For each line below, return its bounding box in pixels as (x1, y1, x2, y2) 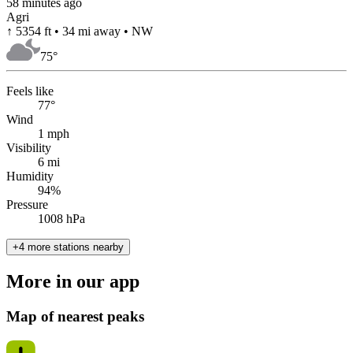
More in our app (6, 271, 139, 292)
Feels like (6, 84, 54, 98)
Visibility (6, 141, 51, 155)
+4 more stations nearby (13, 241, 124, 254)
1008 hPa (38, 212, 85, 226)
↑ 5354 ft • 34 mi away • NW (6, 24, 153, 39)
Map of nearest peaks (6, 307, 144, 325)
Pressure (6, 198, 48, 212)
